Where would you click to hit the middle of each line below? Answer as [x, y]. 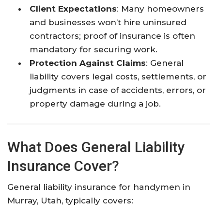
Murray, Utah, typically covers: [70, 200]
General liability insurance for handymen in [99, 187]
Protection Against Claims [88, 63]
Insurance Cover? [63, 166]
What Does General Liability [96, 147]
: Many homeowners [161, 8]
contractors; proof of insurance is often [113, 36]
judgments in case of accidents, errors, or [118, 90]
